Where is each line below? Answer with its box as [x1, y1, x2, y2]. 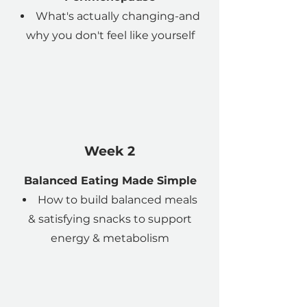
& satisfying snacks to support [28, 212, 192, 225]
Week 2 [84, 143, 135, 159]
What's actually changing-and [35, 10, 200, 23]
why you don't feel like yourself [25, 29, 195, 42]
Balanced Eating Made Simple [23, 174, 197, 187]
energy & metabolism [51, 232, 169, 245]
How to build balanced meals [38, 193, 197, 206]
